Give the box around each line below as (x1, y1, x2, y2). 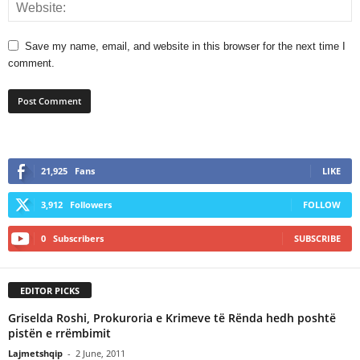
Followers (70, 198, 112, 211)
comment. (8, 56, 55, 69)
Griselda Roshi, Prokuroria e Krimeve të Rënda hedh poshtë (8, 309, 336, 325)
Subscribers (53, 231, 104, 244)
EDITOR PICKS (20, 284, 80, 297)
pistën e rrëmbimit (8, 325, 111, 341)
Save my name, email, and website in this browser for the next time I (25, 39, 346, 52)
